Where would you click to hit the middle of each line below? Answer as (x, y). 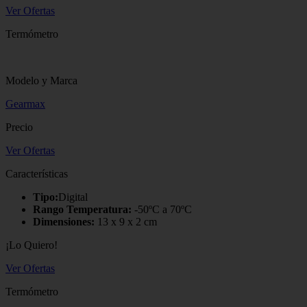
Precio (19, 127)
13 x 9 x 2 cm (126, 221)
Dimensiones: (64, 221)
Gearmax (25, 103)
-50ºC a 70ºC (162, 209)
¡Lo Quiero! (32, 245)
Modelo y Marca (41, 80)
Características (37, 173)
